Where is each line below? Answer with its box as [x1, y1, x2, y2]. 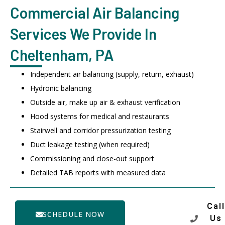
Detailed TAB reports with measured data [30, 168, 166, 178]
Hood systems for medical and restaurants [30, 111, 169, 122]
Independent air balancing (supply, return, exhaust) [30, 69, 194, 79]
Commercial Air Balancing [10, 4, 179, 22]
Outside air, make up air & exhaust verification [30, 97, 180, 107]
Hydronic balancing [30, 83, 91, 93]
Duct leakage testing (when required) [30, 140, 150, 150]
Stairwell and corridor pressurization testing [30, 126, 171, 136]
